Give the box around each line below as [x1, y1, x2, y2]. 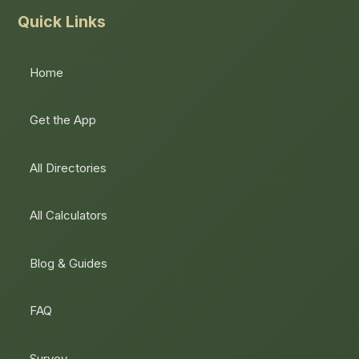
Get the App [30, 112, 97, 127]
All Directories [30, 159, 107, 175]
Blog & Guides [30, 255, 108, 271]
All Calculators [30, 208, 108, 223]
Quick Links [18, 11, 107, 31]
